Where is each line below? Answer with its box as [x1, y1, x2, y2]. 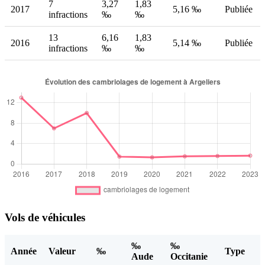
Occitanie [170, 251, 208, 262]
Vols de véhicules [5, 211, 85, 224]
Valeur [49, 246, 76, 257]
